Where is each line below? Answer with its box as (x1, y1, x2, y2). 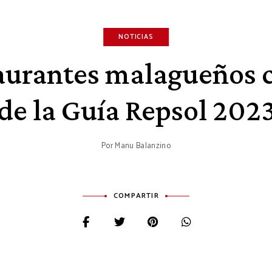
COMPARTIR (114, 190, 159, 202)
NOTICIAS (118, 32, 154, 42)
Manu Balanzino (115, 140, 171, 152)
